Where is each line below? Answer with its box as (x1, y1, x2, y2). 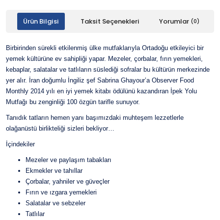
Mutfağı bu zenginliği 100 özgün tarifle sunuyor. (6, 98, 140, 106)
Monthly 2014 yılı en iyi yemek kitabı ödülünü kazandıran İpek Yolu (6, 87, 197, 95)
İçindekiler (6, 140, 35, 148)
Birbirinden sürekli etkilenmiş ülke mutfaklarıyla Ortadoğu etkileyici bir (6, 44, 204, 52)
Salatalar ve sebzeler (26, 199, 85, 207)
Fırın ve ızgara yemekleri (26, 189, 97, 196)
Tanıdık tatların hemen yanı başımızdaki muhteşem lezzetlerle (6, 114, 184, 121)
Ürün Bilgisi (23, 18, 59, 25)
